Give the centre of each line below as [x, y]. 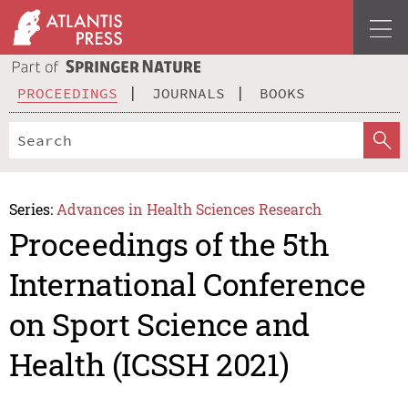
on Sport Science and [159, 324]
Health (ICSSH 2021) [149, 364]
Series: [31, 209]
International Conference [187, 284]
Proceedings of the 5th [169, 244]
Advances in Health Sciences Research [189, 209]
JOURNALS [189, 92]
